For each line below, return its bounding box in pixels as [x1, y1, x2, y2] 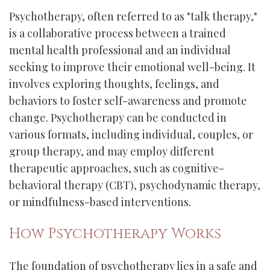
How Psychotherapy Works [9, 224, 221, 243]
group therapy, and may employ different [9, 144, 215, 159]
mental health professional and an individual [9, 43, 231, 57]
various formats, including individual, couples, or [9, 127, 253, 142]
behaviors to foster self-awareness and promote [9, 93, 247, 108]
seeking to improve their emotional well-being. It [9, 60, 256, 74]
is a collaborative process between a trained [9, 26, 226, 40]
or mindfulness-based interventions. [9, 195, 191, 209]
